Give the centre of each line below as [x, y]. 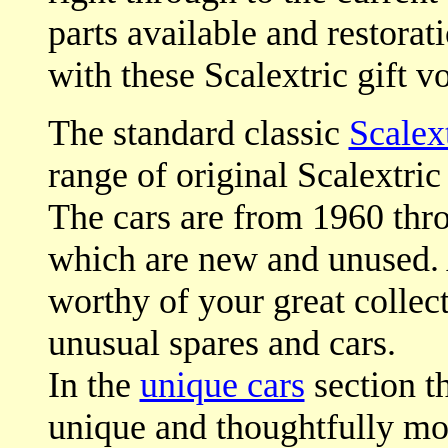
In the [93, 385]
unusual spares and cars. [221, 343]
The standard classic [198, 133]
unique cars [222, 385]
